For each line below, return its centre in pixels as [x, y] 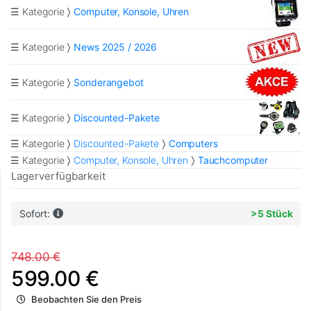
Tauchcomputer [233, 160]
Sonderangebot [109, 82]
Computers [193, 144]
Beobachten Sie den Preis [86, 300]
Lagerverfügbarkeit [58, 176]
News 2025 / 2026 [116, 47]
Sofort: [36, 214]
